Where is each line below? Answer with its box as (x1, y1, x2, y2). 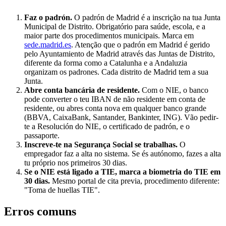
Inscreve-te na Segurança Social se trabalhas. (24, 140, 178, 149)
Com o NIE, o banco (140, 86, 208, 95)
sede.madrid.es (24, 40, 71, 49)
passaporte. (24, 131, 60, 140)
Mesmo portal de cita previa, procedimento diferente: (50, 177, 219, 186)
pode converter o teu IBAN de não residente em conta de (24, 95, 205, 104)
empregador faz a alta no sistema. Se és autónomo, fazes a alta (24, 149, 221, 158)
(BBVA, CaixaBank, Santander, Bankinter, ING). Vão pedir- (24, 113, 218, 122)
